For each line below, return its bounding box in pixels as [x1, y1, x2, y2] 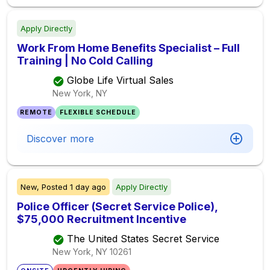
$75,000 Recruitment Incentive [17, 213, 186, 225]
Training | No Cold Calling [17, 54, 153, 67]
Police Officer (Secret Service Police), [17, 200, 218, 213]
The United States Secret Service [67, 233, 219, 245]
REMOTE [20, 108, 53, 116]
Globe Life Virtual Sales [67, 74, 174, 87]
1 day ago [70, 182, 106, 192]
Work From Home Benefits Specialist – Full [17, 42, 240, 54]
